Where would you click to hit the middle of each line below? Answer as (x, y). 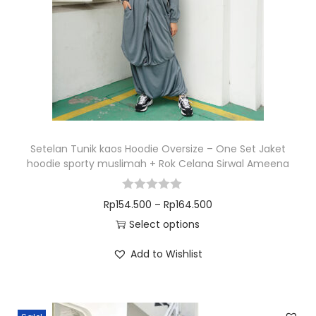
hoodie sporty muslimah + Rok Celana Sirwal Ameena (158, 164)
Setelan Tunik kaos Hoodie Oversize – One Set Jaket (158, 149)
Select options (165, 224)
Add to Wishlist (167, 254)
